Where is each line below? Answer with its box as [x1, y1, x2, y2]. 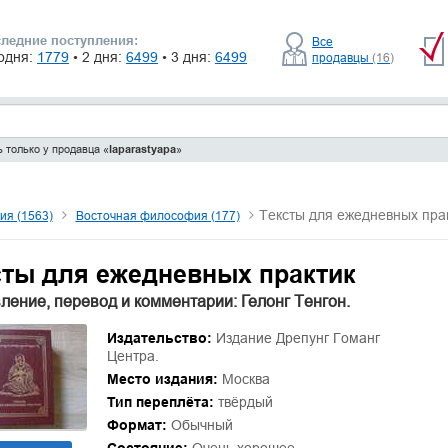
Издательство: [106, 330, 212, 346]
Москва [217, 371, 270, 387]
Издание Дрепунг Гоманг [215, 330, 380, 346]
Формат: [106, 417, 167, 433]
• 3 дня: [162, 49, 215, 65]
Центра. [106, 348, 159, 364]
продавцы [312, 49, 372, 65]
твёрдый [213, 394, 273, 410]
